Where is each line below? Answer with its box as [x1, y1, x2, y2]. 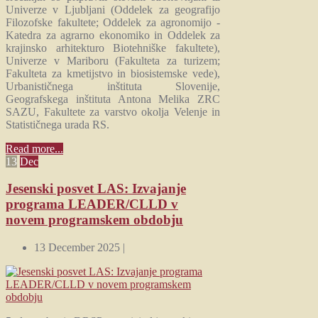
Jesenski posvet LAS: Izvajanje [6, 181, 186, 197]
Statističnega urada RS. [6, 118, 109, 131]
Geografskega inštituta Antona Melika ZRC [6, 92, 221, 105]
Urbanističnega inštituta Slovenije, [6, 79, 221, 92]
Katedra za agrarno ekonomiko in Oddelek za [6, 28, 221, 41]
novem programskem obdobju [6, 212, 183, 228]
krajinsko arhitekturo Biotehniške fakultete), [6, 41, 221, 54]
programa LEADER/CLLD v [6, 197, 178, 212]
